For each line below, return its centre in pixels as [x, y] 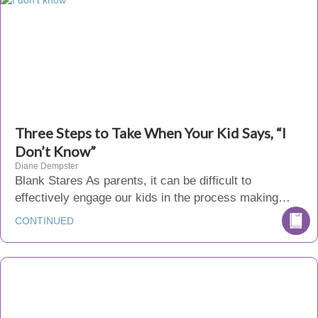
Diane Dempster [46, 166]
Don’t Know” [55, 151]
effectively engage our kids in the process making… [153, 198]
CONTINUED [44, 221]
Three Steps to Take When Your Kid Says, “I [150, 133]
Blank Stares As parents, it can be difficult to [133, 181]
